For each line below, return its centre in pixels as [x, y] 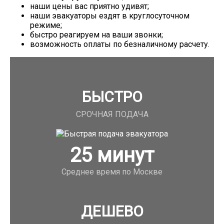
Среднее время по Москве [112, 172]
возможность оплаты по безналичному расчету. [120, 44]
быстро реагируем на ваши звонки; [96, 35]
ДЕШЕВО [112, 211]
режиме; [46, 25]
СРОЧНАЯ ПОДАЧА [112, 114]
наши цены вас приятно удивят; [89, 6]
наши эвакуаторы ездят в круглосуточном [110, 16]
